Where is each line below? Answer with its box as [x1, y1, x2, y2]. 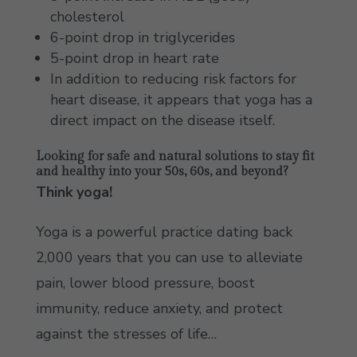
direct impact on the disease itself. [49, 111, 275, 130]
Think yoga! [35, 182, 112, 202]
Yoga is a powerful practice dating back [35, 222, 292, 241]
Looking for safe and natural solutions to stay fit [35, 149, 314, 164]
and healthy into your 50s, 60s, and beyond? [35, 164, 288, 179]
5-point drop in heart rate [49, 49, 219, 68]
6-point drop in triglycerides [49, 28, 235, 47]
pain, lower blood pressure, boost [35, 273, 255, 292]
